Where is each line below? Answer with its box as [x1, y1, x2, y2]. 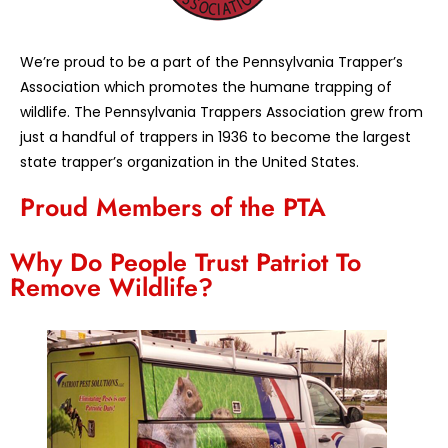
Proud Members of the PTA [20, 189, 326, 226]
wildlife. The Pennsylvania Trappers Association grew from [20, 102, 423, 123]
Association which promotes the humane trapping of [20, 77, 392, 98]
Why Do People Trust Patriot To [10, 244, 361, 281]
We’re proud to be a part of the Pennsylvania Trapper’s [20, 52, 403, 73]
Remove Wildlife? [10, 269, 213, 306]
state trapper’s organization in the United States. [20, 152, 359, 173]
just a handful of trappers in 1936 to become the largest [20, 127, 411, 148]
